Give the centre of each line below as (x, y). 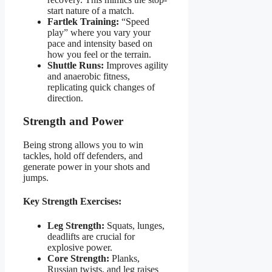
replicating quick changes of (101, 87)
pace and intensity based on (100, 43)
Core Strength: (78, 258)
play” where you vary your (99, 32)
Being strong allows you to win (83, 145)
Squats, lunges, (134, 225)
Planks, (124, 258)
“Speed (134, 21)
